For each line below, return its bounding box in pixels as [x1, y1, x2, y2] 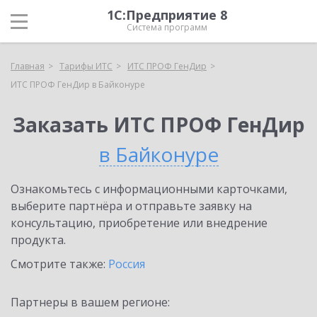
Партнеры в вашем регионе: [11, 294, 170, 310]
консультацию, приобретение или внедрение [11, 215, 267, 231]
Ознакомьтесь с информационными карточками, [11, 181, 287, 197]
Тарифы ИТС [59, 60, 113, 72]
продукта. [11, 232, 66, 248]
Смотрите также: [11, 256, 108, 272]
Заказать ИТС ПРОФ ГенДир [12, 111, 305, 138]
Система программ [127, 21, 207, 33]
